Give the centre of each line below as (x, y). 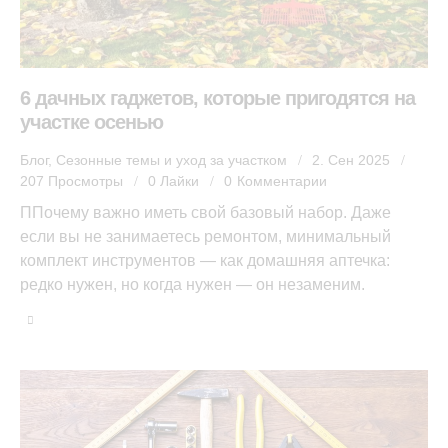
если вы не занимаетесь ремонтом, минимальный (205, 237)
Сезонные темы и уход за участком (171, 159)
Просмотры (86, 180)
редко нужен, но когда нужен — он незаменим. (192, 285)
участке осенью (91, 121)
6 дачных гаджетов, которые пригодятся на (217, 97)
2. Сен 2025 (351, 159)
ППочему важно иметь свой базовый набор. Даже (205, 213)
